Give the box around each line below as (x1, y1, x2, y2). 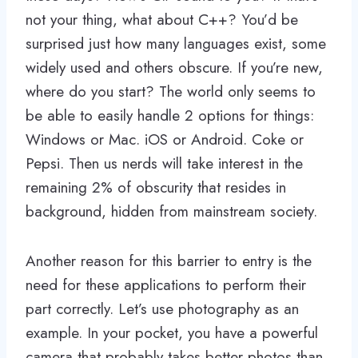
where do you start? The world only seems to (26, 80, 316, 102)
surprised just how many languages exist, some (26, 32, 326, 54)
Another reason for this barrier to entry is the (26, 249, 312, 272)
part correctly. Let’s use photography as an (26, 297, 299, 320)
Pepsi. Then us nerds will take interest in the (26, 152, 303, 174)
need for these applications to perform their (26, 273, 306, 296)
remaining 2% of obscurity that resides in (26, 176, 286, 198)
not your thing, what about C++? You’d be (26, 8, 298, 30)
